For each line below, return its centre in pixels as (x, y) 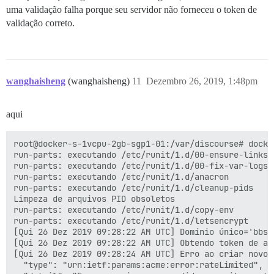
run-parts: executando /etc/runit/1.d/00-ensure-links (141, 155)
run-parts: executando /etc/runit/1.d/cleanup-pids (133, 188)
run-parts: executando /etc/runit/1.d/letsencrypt (131, 221)
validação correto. (40, 23)
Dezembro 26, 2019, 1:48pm (202, 81)
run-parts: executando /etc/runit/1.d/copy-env (124, 210)
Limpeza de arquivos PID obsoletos (94, 199)
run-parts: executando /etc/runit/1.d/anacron (121, 177)
